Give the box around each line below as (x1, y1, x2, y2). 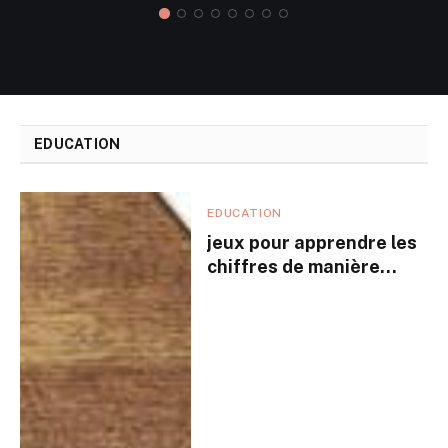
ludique (207, 279, 274, 301)
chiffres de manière (207, 255, 381, 277)
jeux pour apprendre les (207, 231, 418, 253)
